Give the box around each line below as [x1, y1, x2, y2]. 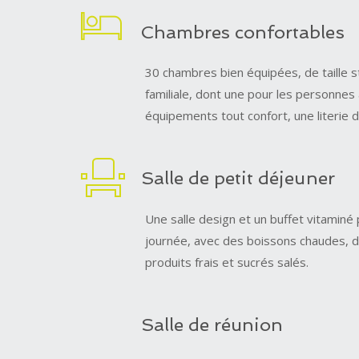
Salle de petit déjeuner [140, 167, 335, 189]
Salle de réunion [140, 314, 284, 336]
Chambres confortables [140, 21, 345, 42]
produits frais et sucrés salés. [144, 253, 309, 270]
